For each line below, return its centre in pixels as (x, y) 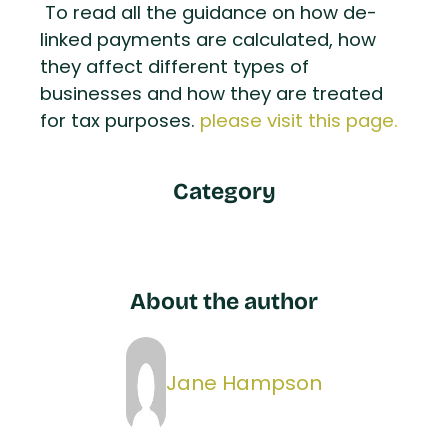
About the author (224, 301)
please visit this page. (299, 123)
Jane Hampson (244, 384)
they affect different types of (174, 69)
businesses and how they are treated (211, 96)
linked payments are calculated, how (208, 42)
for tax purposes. (120, 123)
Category (224, 191)
